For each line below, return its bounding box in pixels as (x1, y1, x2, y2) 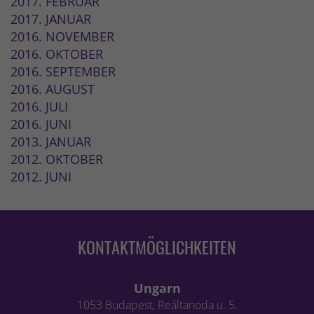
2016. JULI (11, 98, 68, 116)
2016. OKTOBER (11, 46, 103, 63)
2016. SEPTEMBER (11, 63, 116, 81)
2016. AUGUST (11, 81, 95, 98)
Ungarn (133, 280, 181, 297)
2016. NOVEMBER (11, 28, 114, 46)
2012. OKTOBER (11, 151, 103, 168)
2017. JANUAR (11, 11, 91, 28)
